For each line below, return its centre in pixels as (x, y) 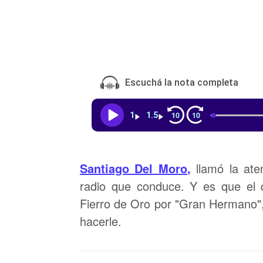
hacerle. (101, 221)
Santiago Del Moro (134, 168)
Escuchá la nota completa (182, 82)
